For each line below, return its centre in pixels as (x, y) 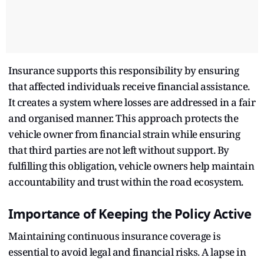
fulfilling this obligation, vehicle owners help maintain (131, 166)
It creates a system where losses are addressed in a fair (132, 102)
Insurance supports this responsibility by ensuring (123, 70)
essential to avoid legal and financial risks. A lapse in (127, 252)
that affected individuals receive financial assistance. (129, 86)
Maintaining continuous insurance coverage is (114, 236)
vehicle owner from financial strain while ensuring (124, 134)
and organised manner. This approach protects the (123, 118)
